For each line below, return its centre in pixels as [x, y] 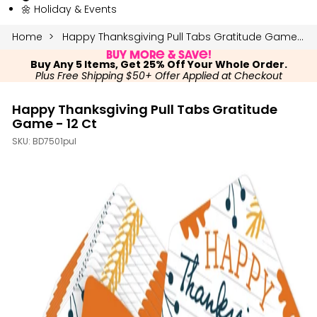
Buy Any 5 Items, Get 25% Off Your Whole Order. [158, 65]
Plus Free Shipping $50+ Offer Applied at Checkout [158, 76]
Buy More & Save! [158, 54]
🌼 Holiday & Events [69, 9]
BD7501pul [54, 142]
